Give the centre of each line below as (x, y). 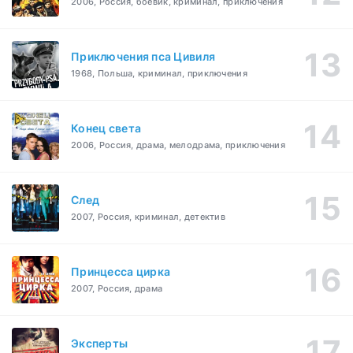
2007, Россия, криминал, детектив (148, 217)
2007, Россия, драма (117, 289)
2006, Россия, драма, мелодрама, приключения (178, 145)
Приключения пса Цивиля (143, 57)
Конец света (106, 128)
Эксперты (100, 344)
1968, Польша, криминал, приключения (159, 74)
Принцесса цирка (121, 272)
